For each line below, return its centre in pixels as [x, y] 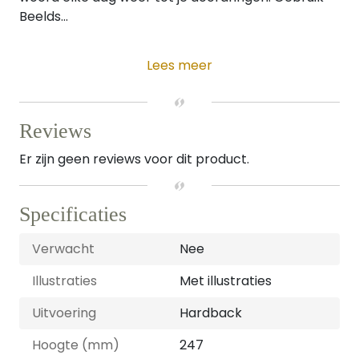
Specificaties [73, 214]
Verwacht [63, 249]
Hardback [211, 313]
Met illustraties [226, 281]
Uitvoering [64, 313]
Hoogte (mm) [76, 345]
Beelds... [44, 16]
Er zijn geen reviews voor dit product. [134, 159]
